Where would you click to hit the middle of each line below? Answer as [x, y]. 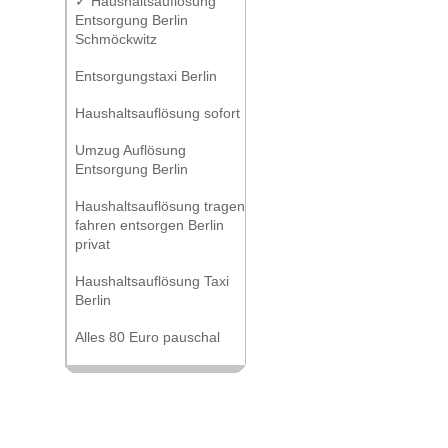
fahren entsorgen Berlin [149, 225]
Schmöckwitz [116, 39]
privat [92, 244]
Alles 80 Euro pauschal [147, 337]
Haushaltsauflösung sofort [157, 113]
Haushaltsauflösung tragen [160, 206]
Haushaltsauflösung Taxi [152, 281]
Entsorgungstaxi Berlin [146, 76]
